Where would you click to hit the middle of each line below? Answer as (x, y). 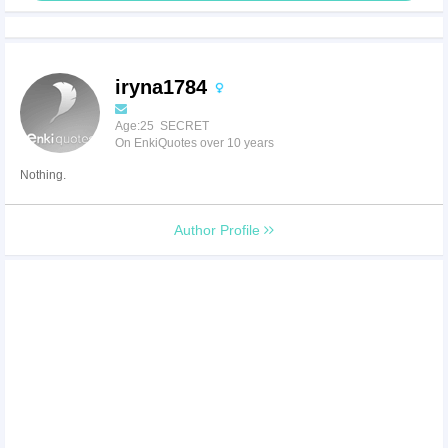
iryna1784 (164, 86)
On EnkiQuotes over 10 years (194, 142)
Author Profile (219, 229)
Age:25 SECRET (162, 125)
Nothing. (43, 174)
